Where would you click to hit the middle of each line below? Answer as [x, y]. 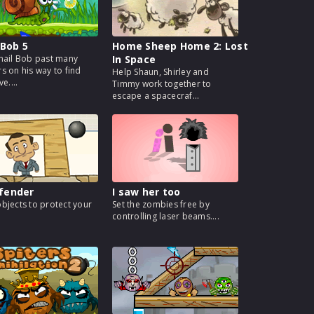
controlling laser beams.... [166, 216]
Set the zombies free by [161, 204]
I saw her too [146, 192]
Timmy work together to [162, 84]
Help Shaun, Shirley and [161, 72]
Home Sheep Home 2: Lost [180, 46]
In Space [134, 59]
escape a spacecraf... [156, 96]
